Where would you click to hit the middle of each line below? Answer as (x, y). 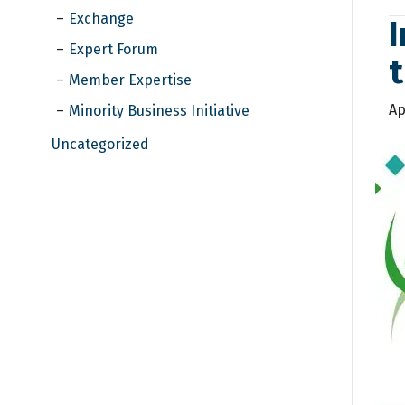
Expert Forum (113, 49)
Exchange (101, 18)
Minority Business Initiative (159, 110)
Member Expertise (130, 80)
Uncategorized (100, 144)
